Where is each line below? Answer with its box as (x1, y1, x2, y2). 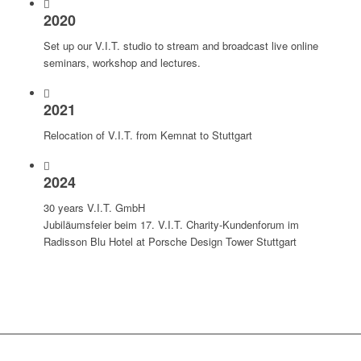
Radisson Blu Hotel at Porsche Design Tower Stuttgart (43, 234, 297, 250)
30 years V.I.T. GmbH (43, 200, 145, 216)
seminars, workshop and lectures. (43, 55, 201, 71)
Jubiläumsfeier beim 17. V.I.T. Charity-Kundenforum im (43, 217, 299, 233)
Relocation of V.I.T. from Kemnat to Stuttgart (43, 127, 252, 143)
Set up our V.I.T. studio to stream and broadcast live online (43, 38, 318, 54)
